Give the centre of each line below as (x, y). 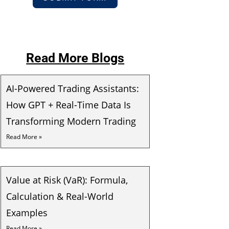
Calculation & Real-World (60, 196)
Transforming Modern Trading (72, 121)
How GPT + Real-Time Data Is (68, 105)
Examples (28, 213)
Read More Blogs (75, 58)
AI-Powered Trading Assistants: (73, 88)
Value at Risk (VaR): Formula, (67, 180)
